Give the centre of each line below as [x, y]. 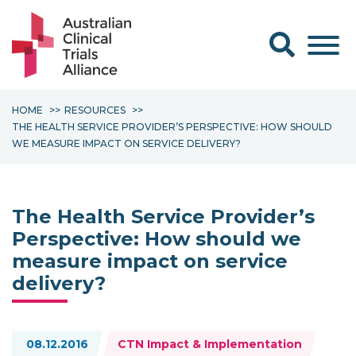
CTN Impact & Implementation [210, 344]
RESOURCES [95, 110]
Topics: [32, 339]
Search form [308, 39]
